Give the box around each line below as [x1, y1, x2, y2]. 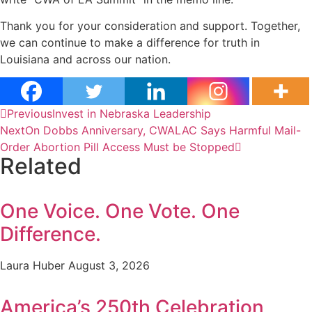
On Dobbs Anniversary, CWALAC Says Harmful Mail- [25, 123, 301, 138]
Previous [7, 107, 52, 121]
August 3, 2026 [68, 258, 150, 273]
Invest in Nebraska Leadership [52, 107, 211, 121]
